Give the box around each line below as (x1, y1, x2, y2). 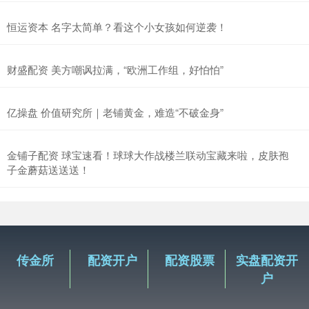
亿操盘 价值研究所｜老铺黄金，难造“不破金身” (7, 105, 223, 119)
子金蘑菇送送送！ (7, 162, 90, 177)
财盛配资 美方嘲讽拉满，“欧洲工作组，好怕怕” (7, 62, 223, 77)
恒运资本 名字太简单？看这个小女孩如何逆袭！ (7, 19, 227, 34)
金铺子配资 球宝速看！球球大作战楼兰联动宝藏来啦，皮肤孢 (7, 148, 289, 162)
